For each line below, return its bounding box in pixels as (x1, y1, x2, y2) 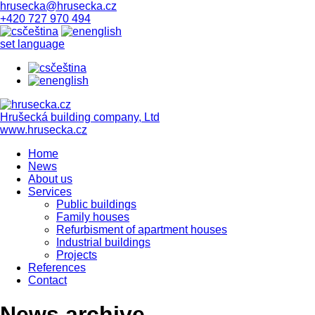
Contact (28, 274, 67, 286)
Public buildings (56, 198, 136, 210)
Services (28, 186, 72, 198)
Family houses (56, 211, 129, 223)
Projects (56, 249, 97, 261)
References (28, 262, 86, 274)
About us (28, 173, 72, 185)
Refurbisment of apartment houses (56, 224, 227, 236)
